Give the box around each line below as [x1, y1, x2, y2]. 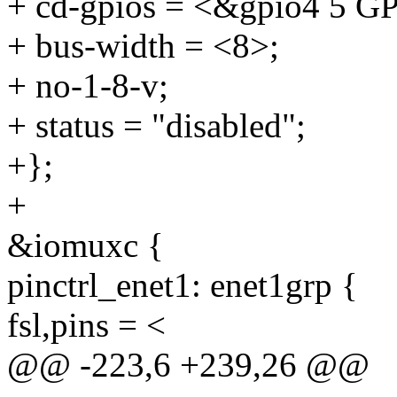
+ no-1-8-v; [7, 66, 168, 105]
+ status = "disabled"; [7, 106, 306, 145]
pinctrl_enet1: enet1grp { [7, 266, 358, 305]
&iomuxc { [7, 226, 164, 265]
